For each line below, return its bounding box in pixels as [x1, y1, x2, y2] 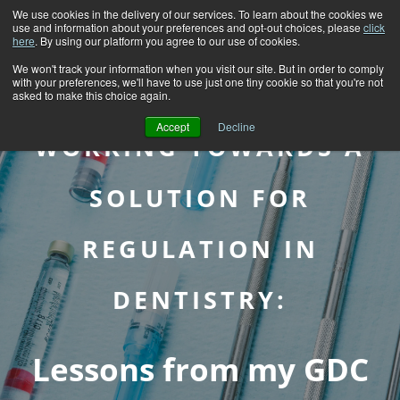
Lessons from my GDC [31, 348, 369, 390]
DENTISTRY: [112, 283, 287, 316]
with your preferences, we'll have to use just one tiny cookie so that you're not [12, 74, 383, 89]
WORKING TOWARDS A [35, 130, 365, 163]
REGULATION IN [81, 232, 319, 265]
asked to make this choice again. [12, 87, 171, 103]
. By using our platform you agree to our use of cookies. [35, 33, 300, 48]
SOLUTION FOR [89, 181, 311, 214]
